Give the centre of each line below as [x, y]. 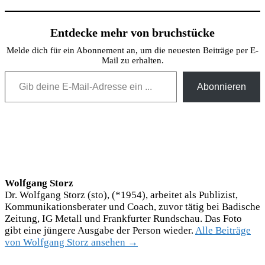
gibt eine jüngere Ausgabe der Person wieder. [100, 230]
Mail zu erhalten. [132, 60]
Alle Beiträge [223, 230]
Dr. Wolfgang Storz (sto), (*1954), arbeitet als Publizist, [121, 195]
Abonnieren [222, 86]
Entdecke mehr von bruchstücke [132, 32]
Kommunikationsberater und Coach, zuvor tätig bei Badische [132, 206]
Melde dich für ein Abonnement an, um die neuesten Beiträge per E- [132, 50]
